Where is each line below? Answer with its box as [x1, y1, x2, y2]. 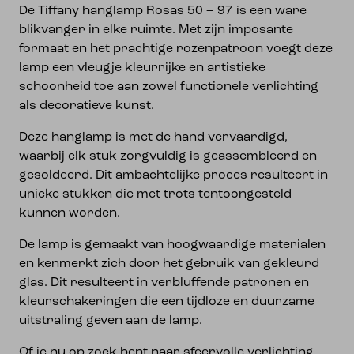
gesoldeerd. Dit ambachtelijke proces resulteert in [19, 169, 328, 182]
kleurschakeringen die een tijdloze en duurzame [19, 296, 314, 308]
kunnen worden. [19, 207, 120, 220]
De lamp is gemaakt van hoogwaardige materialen [19, 239, 326, 251]
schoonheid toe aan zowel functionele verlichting [19, 81, 318, 93]
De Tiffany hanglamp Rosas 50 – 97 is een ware [19, 5, 307, 17]
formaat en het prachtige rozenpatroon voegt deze [19, 43, 333, 55]
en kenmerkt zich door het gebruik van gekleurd [19, 258, 319, 270]
